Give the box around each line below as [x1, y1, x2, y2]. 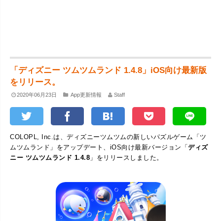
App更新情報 [70, 92, 102, 98]
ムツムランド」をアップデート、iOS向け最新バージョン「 [10, 143, 188, 151]
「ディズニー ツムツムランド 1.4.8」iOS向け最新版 [10, 66, 207, 75]
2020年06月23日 [17, 92, 57, 98]
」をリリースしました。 [90, 153, 163, 161]
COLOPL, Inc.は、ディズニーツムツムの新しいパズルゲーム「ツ [10, 133, 207, 141]
